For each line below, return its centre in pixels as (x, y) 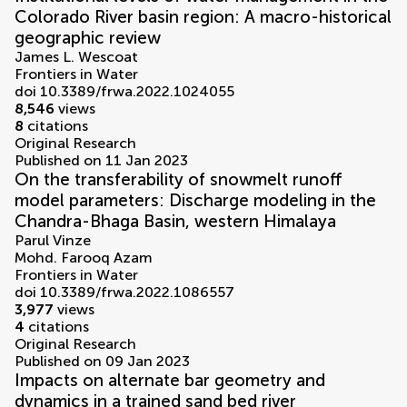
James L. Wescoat (76, 57)
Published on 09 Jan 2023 (102, 362)
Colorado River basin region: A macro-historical (203, 17)
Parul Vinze (53, 241)
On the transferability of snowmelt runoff (179, 180)
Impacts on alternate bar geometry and (170, 381)
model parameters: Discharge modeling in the (195, 201)
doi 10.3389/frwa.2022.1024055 (124, 92)
